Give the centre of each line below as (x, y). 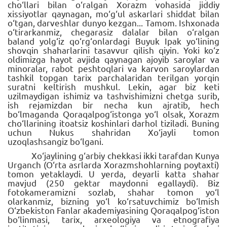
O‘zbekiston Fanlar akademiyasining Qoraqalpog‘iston (113, 210)
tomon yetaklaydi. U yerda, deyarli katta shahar (113, 173)
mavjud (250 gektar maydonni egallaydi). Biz (113, 182)
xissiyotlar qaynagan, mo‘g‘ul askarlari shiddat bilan (113, 13)
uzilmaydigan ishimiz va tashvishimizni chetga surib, (113, 95)
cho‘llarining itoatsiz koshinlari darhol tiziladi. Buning (113, 123)
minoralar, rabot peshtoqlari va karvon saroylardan (113, 68)
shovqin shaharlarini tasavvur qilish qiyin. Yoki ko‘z (113, 50)
